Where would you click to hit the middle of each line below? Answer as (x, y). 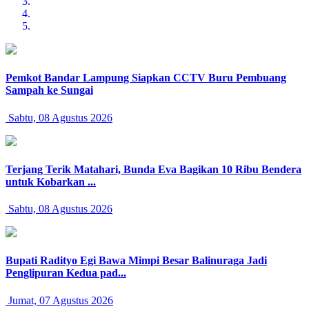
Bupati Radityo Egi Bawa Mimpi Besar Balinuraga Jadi (136, 261)
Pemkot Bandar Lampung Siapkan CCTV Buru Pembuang (146, 78)
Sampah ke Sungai (49, 90)
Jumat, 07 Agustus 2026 (59, 300)
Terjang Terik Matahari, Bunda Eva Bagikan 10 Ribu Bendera (153, 169)
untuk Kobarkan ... (51, 181)
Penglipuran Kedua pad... (66, 273)
